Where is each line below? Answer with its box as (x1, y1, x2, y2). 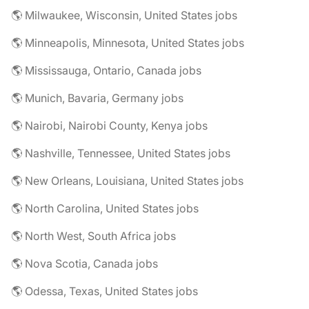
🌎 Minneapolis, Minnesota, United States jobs (11, 36, 244, 50)
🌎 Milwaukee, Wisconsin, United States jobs (11, 8, 237, 22)
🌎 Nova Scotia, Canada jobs (11, 257, 158, 270)
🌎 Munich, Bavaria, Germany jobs (11, 91, 183, 105)
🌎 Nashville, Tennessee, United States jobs (11, 146, 230, 160)
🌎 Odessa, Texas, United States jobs (11, 284, 198, 298)
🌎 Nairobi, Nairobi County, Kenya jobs (11, 119, 208, 132)
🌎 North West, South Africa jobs (11, 229, 176, 243)
